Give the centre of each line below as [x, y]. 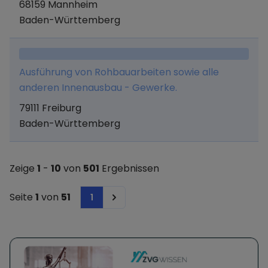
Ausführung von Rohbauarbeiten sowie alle [119, 72]
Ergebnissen [129, 168]
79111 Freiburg [50, 108]
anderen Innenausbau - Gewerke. [98, 88]
